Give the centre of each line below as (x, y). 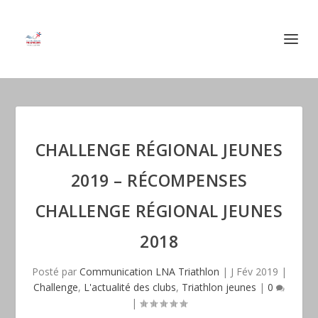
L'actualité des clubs (130, 287)
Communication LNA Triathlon (149, 272)
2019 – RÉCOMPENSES (159, 180)
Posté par (55, 272)
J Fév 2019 (254, 272)
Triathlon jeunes (219, 287)
